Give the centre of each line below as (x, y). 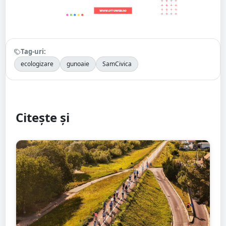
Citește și (43, 118)
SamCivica (117, 64)
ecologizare (37, 64)
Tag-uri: (33, 52)
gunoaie (78, 64)
